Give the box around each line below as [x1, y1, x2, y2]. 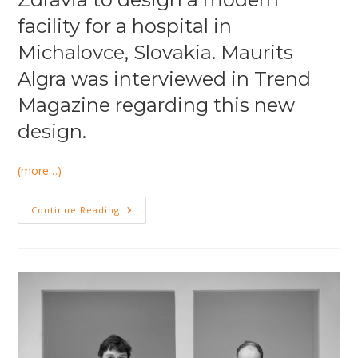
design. [18, 120, 87, 144]
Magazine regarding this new [18, 93, 296, 117]
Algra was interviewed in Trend [18, 67, 312, 91]
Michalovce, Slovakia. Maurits [18, 41, 294, 65]
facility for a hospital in [18, 14, 233, 38]
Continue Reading [31, 204, 121, 217]
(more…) [18, 163, 62, 179]
